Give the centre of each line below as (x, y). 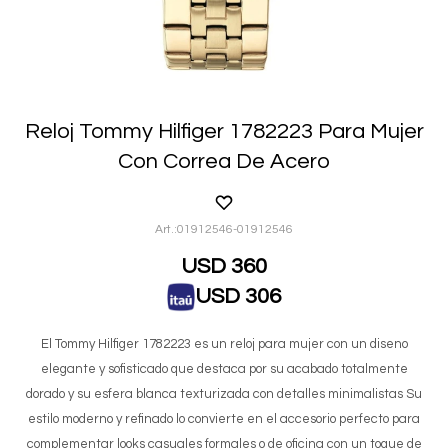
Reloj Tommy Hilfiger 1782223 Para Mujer (224, 131)
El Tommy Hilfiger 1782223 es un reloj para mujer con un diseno (224, 343)
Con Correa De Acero (224, 161)
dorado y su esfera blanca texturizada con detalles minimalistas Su (224, 393)
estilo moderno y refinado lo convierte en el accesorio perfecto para (224, 418)
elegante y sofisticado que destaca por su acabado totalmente (224, 368)
